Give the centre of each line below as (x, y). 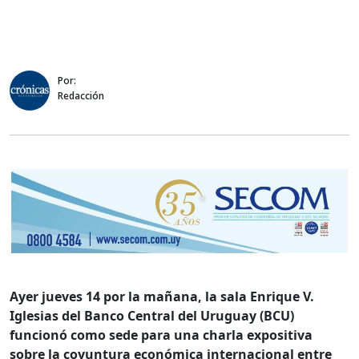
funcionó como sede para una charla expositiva (161, 335)
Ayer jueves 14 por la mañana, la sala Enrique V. (162, 297)
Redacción (81, 95)
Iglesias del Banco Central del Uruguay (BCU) (152, 316)
